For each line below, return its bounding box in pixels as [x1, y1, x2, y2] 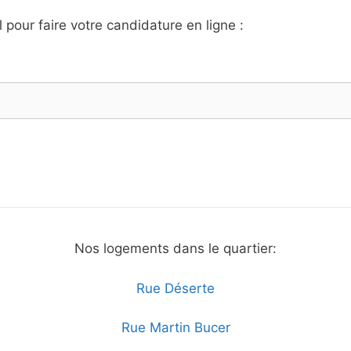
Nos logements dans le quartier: [74, 241, 277, 257]
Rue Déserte [136, 280, 215, 296]
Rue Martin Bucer [121, 320, 230, 336]
